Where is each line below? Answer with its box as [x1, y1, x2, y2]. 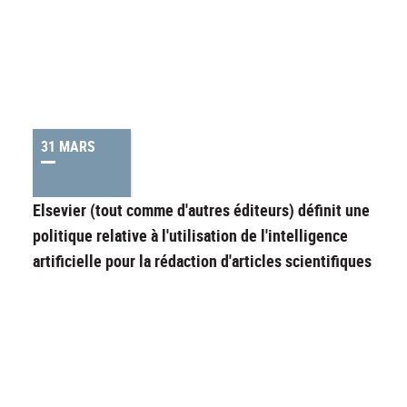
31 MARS [41, 136, 95, 157]
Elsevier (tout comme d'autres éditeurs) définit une [33, 199, 370, 222]
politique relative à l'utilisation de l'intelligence [33, 224, 348, 247]
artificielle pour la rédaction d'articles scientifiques [33, 250, 372, 273]
